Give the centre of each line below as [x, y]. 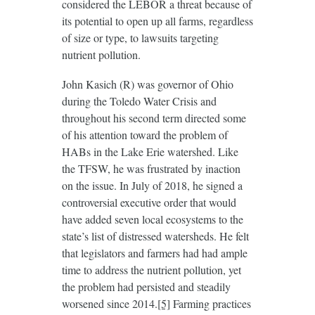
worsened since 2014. [109, 304]
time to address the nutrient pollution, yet [151, 270]
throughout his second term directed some [154, 118]
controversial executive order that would [149, 202]
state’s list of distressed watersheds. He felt [155, 236]
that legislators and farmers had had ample [154, 253]
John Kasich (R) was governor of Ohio [147, 84]
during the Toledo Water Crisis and [139, 101]
